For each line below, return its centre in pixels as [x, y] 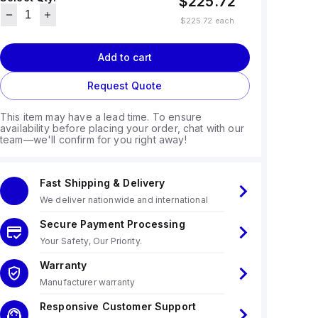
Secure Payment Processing [112, 224]
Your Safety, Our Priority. [91, 241]
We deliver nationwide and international [124, 200]
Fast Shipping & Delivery [102, 183]
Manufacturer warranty [87, 282]
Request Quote [125, 86]
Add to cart [125, 57]
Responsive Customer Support [118, 306]
